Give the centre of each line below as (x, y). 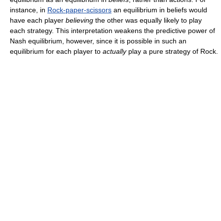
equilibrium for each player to (56, 51)
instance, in (29, 10)
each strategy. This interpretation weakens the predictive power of (112, 30)
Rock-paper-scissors (79, 10)
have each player (38, 20)
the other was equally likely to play (147, 20)
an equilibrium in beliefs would (159, 10)
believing (79, 20)
